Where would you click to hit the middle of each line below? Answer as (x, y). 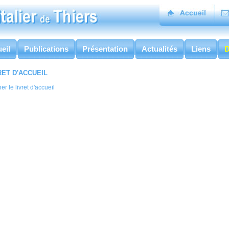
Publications (46, 49)
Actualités (159, 49)
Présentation (105, 49)
